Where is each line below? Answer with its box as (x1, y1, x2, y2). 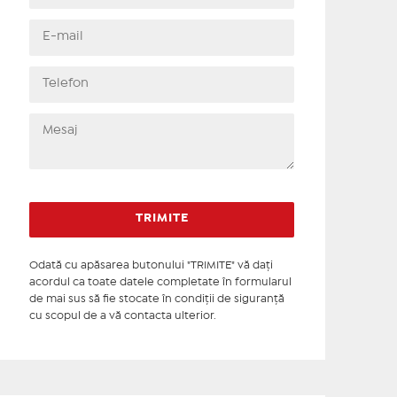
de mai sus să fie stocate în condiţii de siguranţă (28, 294, 284, 304)
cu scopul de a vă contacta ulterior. (28, 311, 216, 321)
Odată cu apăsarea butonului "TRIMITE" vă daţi (28, 261, 273, 270)
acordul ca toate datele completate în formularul (28, 277, 292, 287)
